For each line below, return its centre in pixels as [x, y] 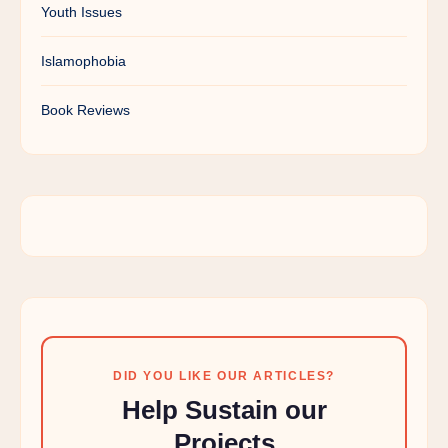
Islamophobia [83, 60]
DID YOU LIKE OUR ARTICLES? [224, 375]
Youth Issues [81, 11]
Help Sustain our [224, 409]
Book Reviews [85, 109]
